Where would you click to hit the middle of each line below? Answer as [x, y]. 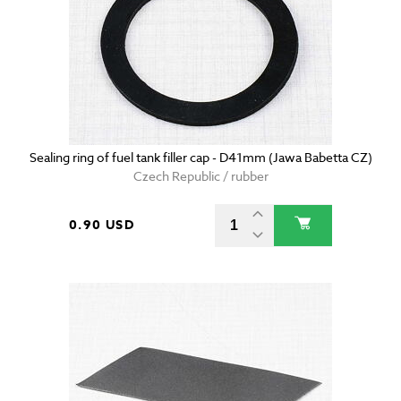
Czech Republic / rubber [200, 176]
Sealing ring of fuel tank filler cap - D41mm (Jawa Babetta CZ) [200, 158]
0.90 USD [102, 226]
